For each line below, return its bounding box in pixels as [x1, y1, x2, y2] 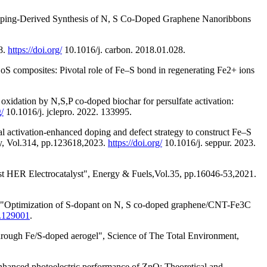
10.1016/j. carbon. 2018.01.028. [62, 44, 185, 55]
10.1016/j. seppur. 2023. [162, 137, 256, 148]
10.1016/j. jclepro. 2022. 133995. [4, 106, 132, 117]
